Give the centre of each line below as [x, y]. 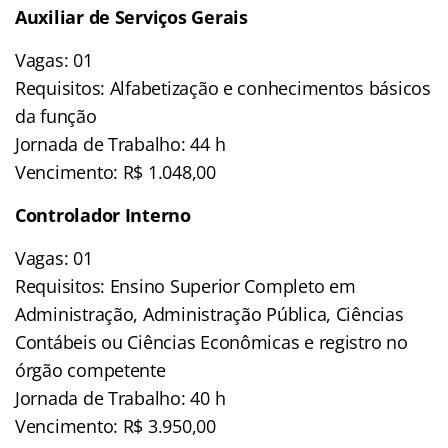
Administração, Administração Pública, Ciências [209, 313]
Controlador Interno [103, 214]
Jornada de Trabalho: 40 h [120, 397]
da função [56, 115]
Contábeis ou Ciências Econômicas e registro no [211, 341]
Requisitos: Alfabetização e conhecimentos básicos [223, 87]
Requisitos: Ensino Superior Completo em [185, 285]
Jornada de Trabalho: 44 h [120, 143]
